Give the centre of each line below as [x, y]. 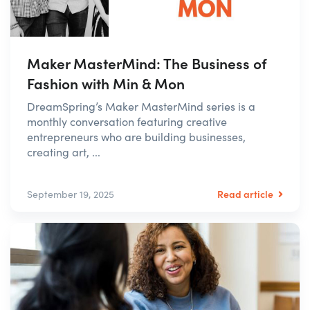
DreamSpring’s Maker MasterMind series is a [141, 107]
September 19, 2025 [71, 194]
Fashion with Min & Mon [106, 83]
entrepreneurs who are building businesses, [136, 137]
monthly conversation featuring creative [127, 122]
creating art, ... [64, 152]
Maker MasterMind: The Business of [147, 63]
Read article [246, 194]
